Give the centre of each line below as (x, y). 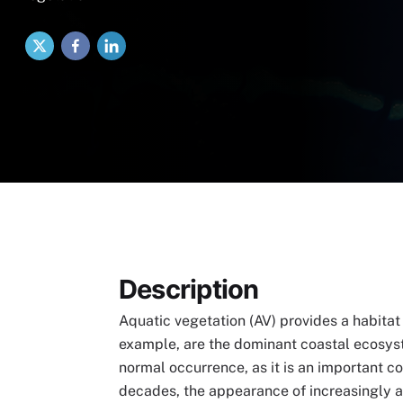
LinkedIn (182, 43)
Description (189, 289)
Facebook (155, 43)
